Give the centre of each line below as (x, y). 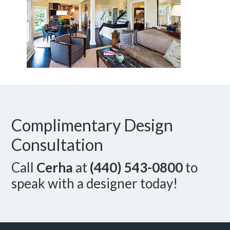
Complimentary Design (92, 125)
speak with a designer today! (95, 183)
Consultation (57, 145)
